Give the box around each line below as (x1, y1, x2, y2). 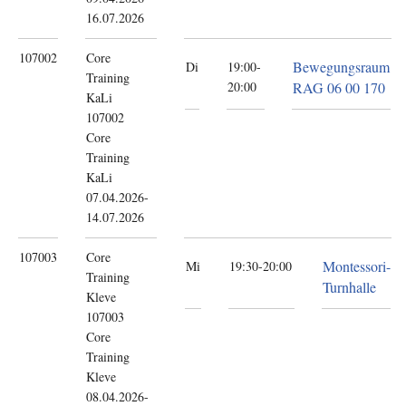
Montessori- (323, 256, 391, 275)
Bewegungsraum (293, 57, 390, 76)
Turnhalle (323, 277, 376, 296)
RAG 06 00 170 (293, 78, 385, 97)
